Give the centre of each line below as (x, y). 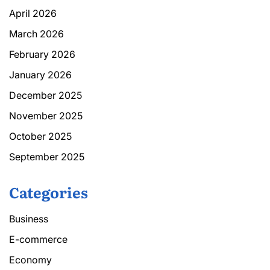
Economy (30, 259)
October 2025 (40, 136)
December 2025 (46, 95)
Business (29, 218)
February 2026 (42, 54)
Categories (49, 192)
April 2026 (33, 13)
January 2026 (40, 74)
